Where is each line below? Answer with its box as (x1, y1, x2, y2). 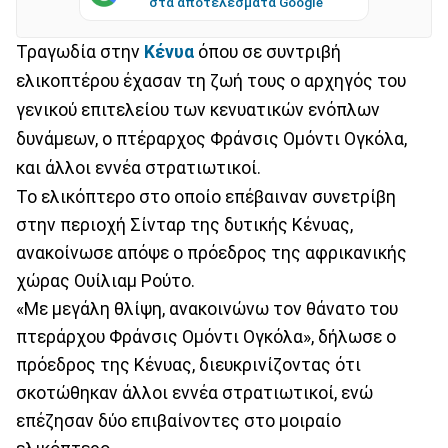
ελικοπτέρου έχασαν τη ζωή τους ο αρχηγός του (16, 70, 406, 91)
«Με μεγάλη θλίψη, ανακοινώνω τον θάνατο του (16, 298, 398, 319)
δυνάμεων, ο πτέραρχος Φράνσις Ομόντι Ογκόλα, (16, 128, 407, 149)
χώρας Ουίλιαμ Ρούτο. (16, 270, 195, 291)
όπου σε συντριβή (194, 41, 341, 62)
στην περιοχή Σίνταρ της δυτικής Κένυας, (16, 214, 353, 235)
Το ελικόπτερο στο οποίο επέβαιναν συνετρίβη (16, 186, 396, 207)
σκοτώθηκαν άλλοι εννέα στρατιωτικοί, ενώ (16, 382, 373, 403)
